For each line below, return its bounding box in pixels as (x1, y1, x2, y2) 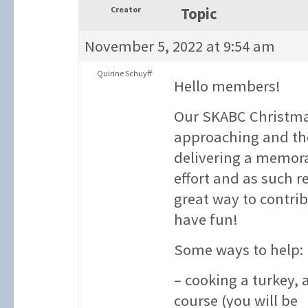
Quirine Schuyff (96, 68, 152, 78)
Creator (111, 4, 141, 14)
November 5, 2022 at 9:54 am (85, 36, 275, 56)
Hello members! (174, 76, 280, 96)
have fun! (174, 210, 238, 229)
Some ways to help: (174, 240, 303, 259)
